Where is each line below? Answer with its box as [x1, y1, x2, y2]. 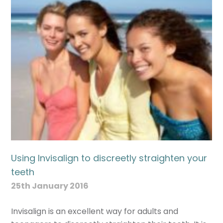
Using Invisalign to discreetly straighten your [11, 151, 208, 164]
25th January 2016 [11, 180, 89, 192]
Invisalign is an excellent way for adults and [11, 205, 179, 217]
